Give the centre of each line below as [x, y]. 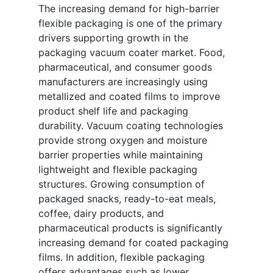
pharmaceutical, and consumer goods [125, 67]
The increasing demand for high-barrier [129, 9]
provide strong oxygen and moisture [123, 140]
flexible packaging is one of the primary [130, 23]
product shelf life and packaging [113, 111]
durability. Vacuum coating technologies [131, 126]
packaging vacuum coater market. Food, [132, 53]
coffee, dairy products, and [101, 214]
